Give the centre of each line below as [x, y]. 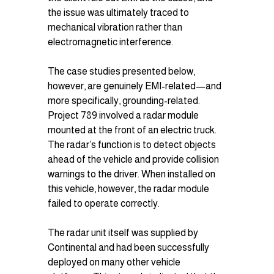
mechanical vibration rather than [116, 27]
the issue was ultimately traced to [120, 12]
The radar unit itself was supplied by [124, 232]
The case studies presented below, [123, 71]
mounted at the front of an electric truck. [133, 130]
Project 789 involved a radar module [124, 115]
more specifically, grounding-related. [125, 100]
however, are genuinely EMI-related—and [136, 86]
